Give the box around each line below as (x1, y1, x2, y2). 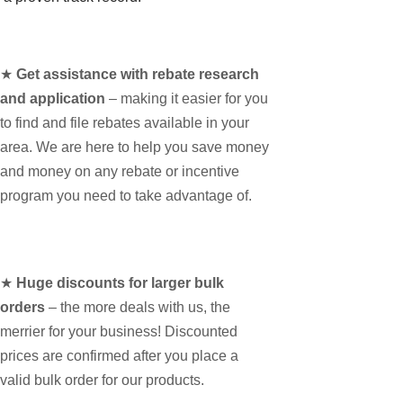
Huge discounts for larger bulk (16, 274, 225, 291)
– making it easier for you (105, 91, 269, 107)
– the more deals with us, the (45, 299, 231, 315)
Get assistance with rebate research (16, 67, 260, 83)
